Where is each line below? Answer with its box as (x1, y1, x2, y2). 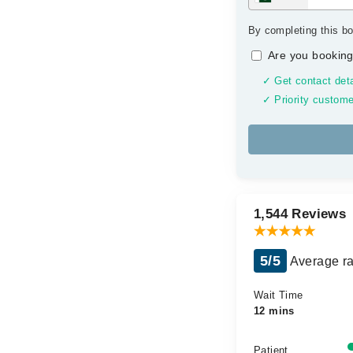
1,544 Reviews (254, 206, 347, 221)
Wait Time (254, 289, 303, 301)
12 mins (254, 305, 295, 317)
